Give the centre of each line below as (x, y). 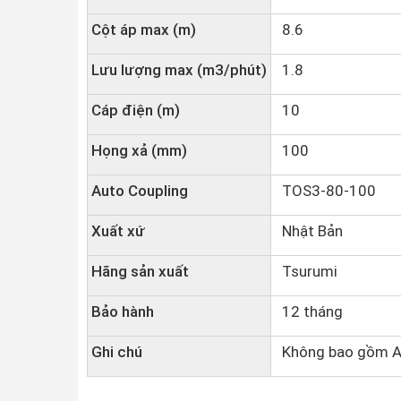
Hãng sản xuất (140, 271)
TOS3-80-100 (325, 191)
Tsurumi (306, 271)
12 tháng (309, 311)
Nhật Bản (309, 231)
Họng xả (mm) (139, 150)
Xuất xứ (118, 231)
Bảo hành (123, 311)
